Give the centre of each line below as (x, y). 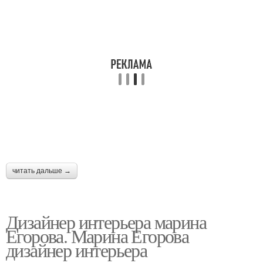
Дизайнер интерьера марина (106, 221)
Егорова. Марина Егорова (97, 235)
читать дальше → (42, 171)
